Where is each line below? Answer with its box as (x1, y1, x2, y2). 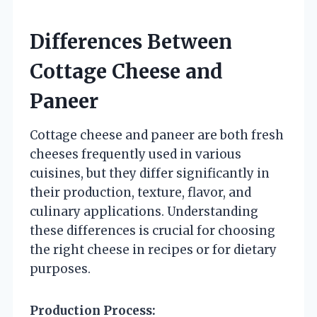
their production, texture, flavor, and (30, 184, 251, 200)
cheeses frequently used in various (30, 146, 241, 162)
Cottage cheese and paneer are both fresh (30, 127, 284, 143)
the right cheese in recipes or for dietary (30, 241, 277, 258)
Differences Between (30, 28, 232, 54)
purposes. (30, 260, 91, 277)
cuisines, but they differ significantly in (30, 165, 270, 181)
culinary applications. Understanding (30, 203, 258, 219)
